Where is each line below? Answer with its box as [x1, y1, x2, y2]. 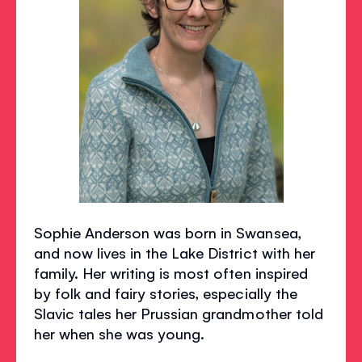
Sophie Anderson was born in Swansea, [34, 222, 301, 242]
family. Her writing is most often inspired [34, 263, 308, 282]
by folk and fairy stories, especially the [34, 283, 297, 302]
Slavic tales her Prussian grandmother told [34, 303, 323, 322]
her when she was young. [34, 323, 205, 343]
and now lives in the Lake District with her [34, 242, 315, 262]
